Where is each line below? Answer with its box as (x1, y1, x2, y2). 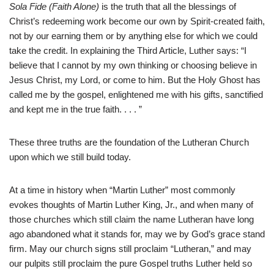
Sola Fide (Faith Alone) (9, 1, 99, 12)
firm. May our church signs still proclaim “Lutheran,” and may (9, 243, 251, 254)
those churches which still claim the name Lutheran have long (9, 214, 254, 225)
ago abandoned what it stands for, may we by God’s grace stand (9, 229, 265, 240)
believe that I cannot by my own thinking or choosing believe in (9, 60, 257, 71)
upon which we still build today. (9, 152, 131, 163)
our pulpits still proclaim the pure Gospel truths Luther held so (9, 258, 252, 269)
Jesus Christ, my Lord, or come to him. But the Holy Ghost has (9, 75, 261, 86)
